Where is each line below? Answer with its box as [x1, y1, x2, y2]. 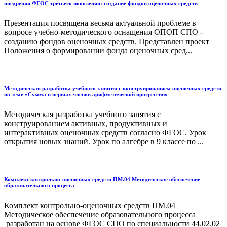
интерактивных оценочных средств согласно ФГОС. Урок [4, 128, 206, 137]
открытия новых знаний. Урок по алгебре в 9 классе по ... [4, 137, 204, 146]
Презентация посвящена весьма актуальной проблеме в [4, 19, 196, 28]
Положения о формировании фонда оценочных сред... [4, 46, 192, 55]
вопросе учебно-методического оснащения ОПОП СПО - [4, 28, 203, 37]
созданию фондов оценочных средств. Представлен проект [4, 37, 209, 46]
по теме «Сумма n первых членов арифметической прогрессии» [4, 91, 168, 98]
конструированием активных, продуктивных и [4, 119, 167, 128]
